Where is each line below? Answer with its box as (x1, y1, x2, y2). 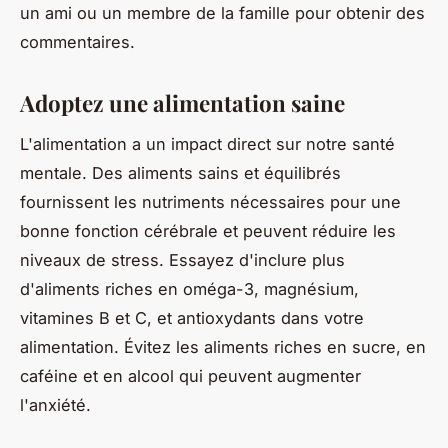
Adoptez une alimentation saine (20, 87, 345, 118)
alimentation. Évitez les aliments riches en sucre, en (20, 336, 426, 357)
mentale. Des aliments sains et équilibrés (20, 162, 341, 183)
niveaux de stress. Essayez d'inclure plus (20, 249, 345, 270)
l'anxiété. (20, 394, 91, 415)
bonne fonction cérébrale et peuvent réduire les (20, 220, 396, 241)
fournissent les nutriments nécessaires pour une (20, 191, 401, 212)
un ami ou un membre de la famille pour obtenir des (20, 2, 425, 23)
